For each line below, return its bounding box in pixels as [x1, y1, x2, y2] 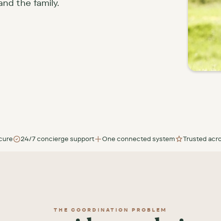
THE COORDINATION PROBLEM [53, 207, 168, 213]
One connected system [102, 135, 175, 143]
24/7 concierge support [20, 135, 94, 143]
